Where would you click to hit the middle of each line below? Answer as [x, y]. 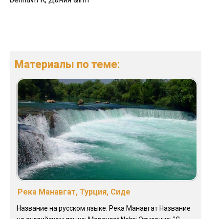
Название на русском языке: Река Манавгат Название [104, 208]
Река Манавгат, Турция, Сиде [74, 192]
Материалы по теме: [67, 65]
